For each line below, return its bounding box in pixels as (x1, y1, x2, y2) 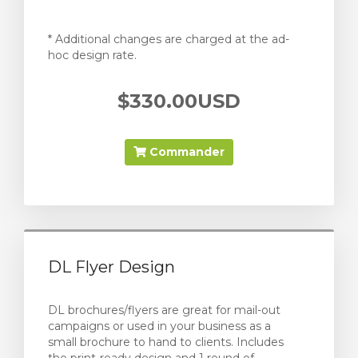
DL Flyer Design (48, 257, 175, 276)
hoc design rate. (48, 48, 137, 62)
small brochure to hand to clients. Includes (48, 335, 284, 349)
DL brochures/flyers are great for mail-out (48, 303, 280, 317)
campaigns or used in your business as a (48, 319, 271, 333)
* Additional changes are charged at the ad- (48, 32, 289, 46)
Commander (146, 145, 225, 159)
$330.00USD (117, 89, 241, 113)
